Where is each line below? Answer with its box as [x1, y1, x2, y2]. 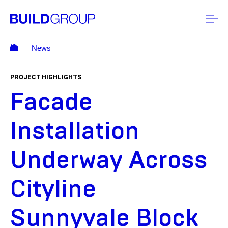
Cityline [10, 177, 96, 202]
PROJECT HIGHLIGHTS [10, 74, 82, 81]
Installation [10, 119, 139, 144]
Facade [10, 90, 93, 115]
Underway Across [10, 148, 208, 173]
